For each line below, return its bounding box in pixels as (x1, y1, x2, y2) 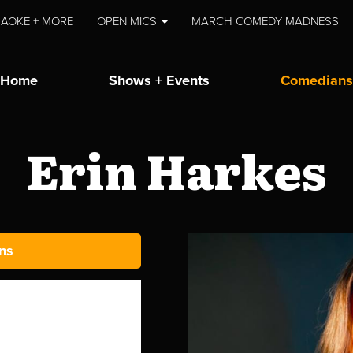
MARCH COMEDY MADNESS (191, 14, 340, 28)
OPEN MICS (97, 14, 161, 28)
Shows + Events (109, 72, 210, 89)
